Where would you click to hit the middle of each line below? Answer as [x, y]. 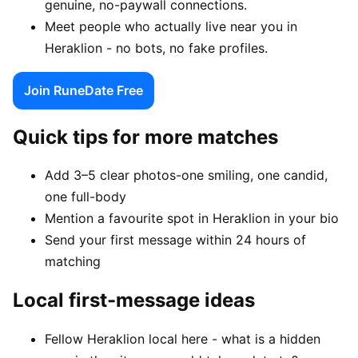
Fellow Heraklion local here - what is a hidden [183, 339]
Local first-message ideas [134, 300]
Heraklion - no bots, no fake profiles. [156, 48]
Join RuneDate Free [84, 90]
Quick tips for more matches [145, 137]
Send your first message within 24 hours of [175, 240]
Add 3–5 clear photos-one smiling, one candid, [186, 175]
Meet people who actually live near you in [171, 26]
